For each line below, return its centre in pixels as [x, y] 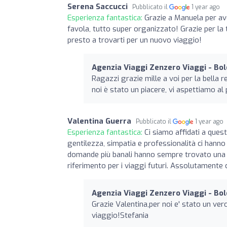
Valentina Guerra [99, 121]
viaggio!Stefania [120, 215]
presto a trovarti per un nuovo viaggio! [135, 40]
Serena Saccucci [98, 6]
